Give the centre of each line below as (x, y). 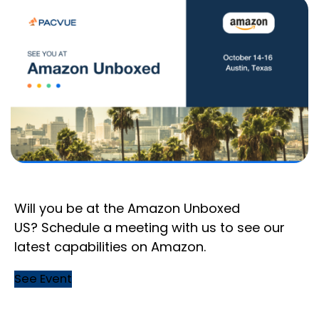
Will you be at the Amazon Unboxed (127, 209)
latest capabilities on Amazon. (110, 247)
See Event (43, 279)
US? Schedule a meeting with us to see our (150, 228)
